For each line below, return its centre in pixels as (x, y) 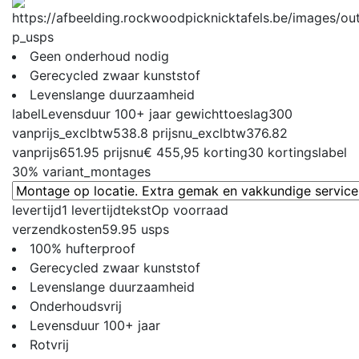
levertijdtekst (111, 210)
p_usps (33, 36)
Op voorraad (190, 210)
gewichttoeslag (222, 113)
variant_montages (97, 171)
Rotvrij (49, 344)
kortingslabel (307, 152)
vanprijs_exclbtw (63, 133)
